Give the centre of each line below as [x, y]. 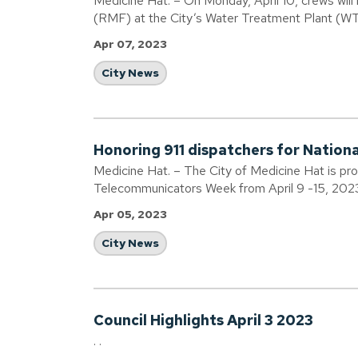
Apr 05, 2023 [130, 214]
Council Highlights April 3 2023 [203, 320]
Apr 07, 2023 [130, 44]
